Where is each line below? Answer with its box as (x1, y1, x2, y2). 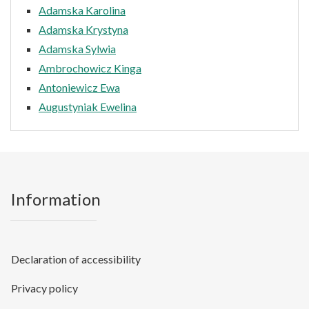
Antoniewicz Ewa (39, 80, 120, 94)
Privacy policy (11, 281, 78, 295)
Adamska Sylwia (39, 41, 116, 55)
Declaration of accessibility (11, 252, 141, 266)
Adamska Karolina (39, 3, 126, 17)
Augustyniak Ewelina (39, 99, 137, 113)
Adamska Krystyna (39, 22, 128, 36)
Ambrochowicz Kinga (39, 61, 141, 74)
